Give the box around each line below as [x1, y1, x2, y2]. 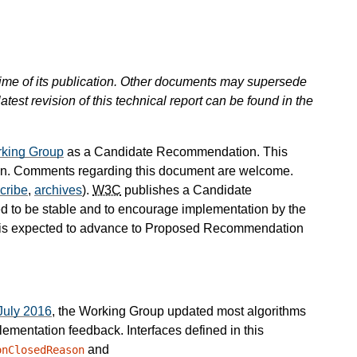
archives [34, 183, 82, 198]
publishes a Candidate [121, 183, 252, 198]
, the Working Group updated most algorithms [52, 304, 306, 319]
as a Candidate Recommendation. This [64, 145, 288, 159]
